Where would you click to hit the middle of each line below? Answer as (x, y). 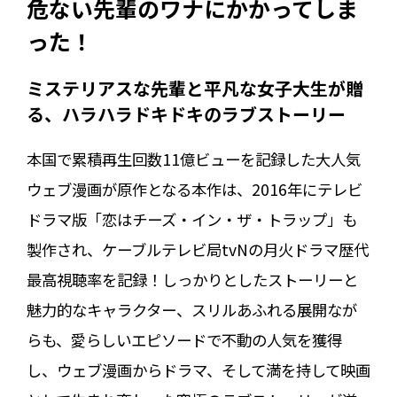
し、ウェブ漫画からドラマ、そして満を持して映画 (198, 370)
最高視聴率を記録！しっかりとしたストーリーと (192, 279)
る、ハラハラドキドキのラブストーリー (186, 113)
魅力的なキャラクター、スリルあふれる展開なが (191, 309)
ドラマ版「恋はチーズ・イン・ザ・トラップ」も (191, 219)
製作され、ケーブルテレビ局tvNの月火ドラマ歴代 (197, 249)
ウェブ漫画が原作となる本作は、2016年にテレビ (194, 189)
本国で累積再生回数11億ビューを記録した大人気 (193, 159)
